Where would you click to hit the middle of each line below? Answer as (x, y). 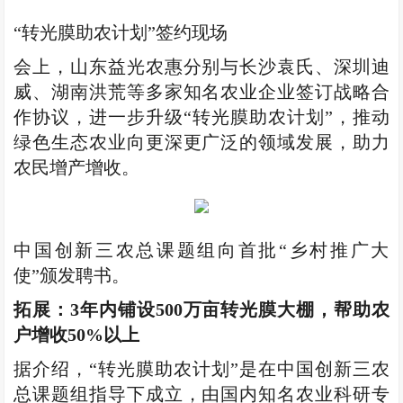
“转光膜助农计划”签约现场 (121, 33)
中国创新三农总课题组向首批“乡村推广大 (201, 251)
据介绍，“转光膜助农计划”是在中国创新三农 (201, 369)
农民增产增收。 (77, 168)
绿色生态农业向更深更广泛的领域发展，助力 (201, 143)
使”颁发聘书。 (72, 276)
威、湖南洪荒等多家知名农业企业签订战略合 (201, 92)
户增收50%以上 (77, 335)
